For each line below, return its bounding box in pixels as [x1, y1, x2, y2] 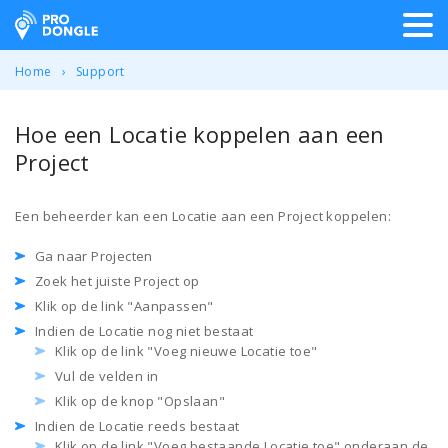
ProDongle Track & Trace [14, 10, 260, 37]
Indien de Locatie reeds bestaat [35, 417, 240, 435]
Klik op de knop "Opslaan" [55, 392, 225, 410]
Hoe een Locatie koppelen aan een [15, 119, 385, 149]
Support [76, 63, 125, 80]
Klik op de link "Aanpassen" [35, 297, 214, 315]
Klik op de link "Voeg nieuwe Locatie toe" [55, 342, 318, 360]
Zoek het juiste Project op [35, 272, 200, 290]
